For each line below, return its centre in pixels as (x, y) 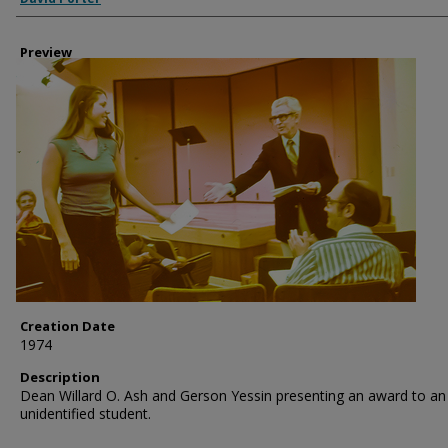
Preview (46, 52)
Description (60, 377)
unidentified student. (85, 413)
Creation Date (67, 326)
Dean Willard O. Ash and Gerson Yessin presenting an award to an (233, 395)
